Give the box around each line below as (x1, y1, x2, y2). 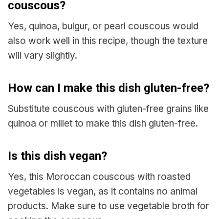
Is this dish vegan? (8, 149, 107, 163)
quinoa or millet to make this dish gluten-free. (8, 117, 198, 129)
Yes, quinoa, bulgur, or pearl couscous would (8, 20, 198, 32)
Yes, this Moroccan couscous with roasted (8, 171, 191, 182)
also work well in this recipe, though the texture (8, 35, 208, 46)
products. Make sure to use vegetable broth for (8, 200, 209, 212)
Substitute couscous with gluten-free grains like (8, 103, 209, 114)
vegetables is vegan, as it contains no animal (8, 185, 197, 197)
